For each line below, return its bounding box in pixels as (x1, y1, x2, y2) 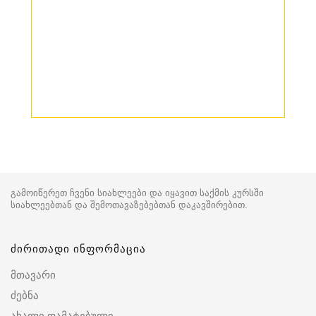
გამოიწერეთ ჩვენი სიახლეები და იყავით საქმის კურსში (11, 187, 264, 199)
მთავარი (11, 268, 56, 281)
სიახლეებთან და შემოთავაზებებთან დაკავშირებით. (11, 199, 248, 211)
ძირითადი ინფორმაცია (11, 242, 146, 255)
